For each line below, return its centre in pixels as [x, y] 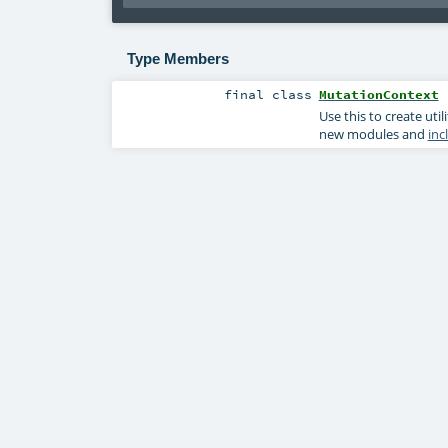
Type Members [177, 58]
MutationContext [378, 93]
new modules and [373, 133]
